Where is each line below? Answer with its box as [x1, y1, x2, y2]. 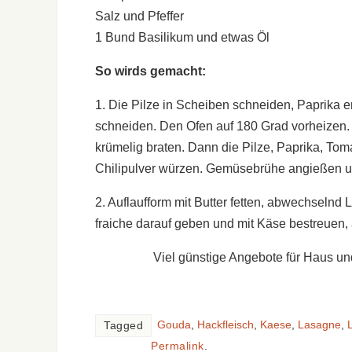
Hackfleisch [197, 318, 254, 331]
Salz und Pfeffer [95, 9, 184, 23]
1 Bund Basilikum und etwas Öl [95, 30, 269, 44]
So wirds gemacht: [95, 64, 206, 78]
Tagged [104, 319, 143, 332]
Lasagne [298, 318, 341, 331]
